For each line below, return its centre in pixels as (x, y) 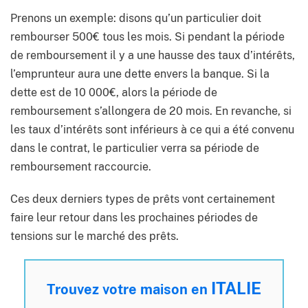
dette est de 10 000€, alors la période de (114, 93)
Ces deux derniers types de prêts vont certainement (143, 199)
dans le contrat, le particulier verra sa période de (135, 148)
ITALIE (236, 288)
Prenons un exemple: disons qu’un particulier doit (136, 19)
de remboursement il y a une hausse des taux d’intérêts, (153, 56)
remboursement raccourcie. (81, 167)
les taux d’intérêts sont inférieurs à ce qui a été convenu (152, 130)
